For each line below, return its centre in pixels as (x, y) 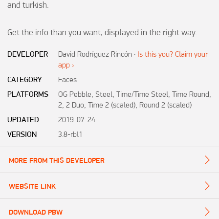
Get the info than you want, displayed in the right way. (102, 32)
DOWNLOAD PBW (36, 212)
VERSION (22, 134)
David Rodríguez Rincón (95, 54)
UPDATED (23, 119)
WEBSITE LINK (32, 186)
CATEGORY (25, 79)
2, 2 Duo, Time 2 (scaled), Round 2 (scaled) (125, 105)
